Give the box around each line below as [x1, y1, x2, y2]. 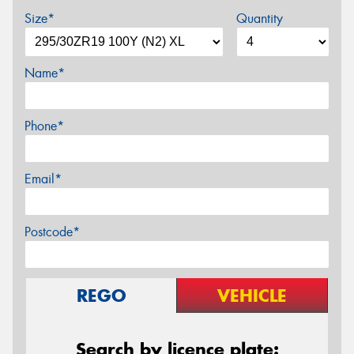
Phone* [24, 117, 64, 134]
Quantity [235, 9, 283, 27]
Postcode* [24, 223, 80, 240]
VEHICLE [217, 284, 287, 307]
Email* [24, 170, 62, 187]
